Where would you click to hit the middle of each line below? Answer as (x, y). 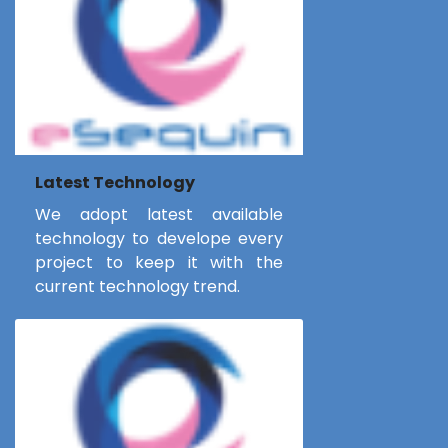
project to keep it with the (159, 262)
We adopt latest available (159, 214)
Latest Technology (115, 182)
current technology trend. (137, 286)
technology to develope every (159, 238)
